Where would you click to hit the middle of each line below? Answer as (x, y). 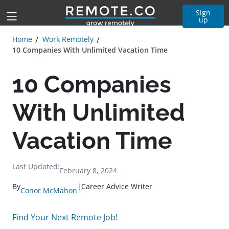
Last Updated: (36, 166)
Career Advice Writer (117, 186)
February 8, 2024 (88, 170)
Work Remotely (68, 39)
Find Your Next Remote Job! (65, 217)
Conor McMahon (49, 190)
